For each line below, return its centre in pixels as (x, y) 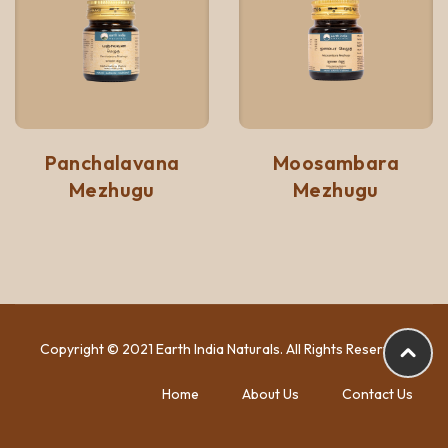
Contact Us (377, 394)
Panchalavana (112, 163)
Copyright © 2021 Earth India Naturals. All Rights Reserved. (224, 349)
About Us (270, 394)
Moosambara (336, 163)
